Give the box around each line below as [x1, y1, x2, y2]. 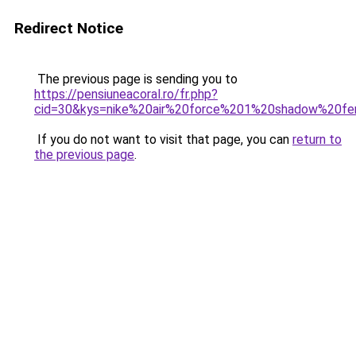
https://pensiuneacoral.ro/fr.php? [34, 87, 218, 102]
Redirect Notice [14, 19, 123, 37]
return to [292, 132, 342, 147]
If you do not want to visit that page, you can [34, 132, 292, 147]
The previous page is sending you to [34, 72, 238, 87]
